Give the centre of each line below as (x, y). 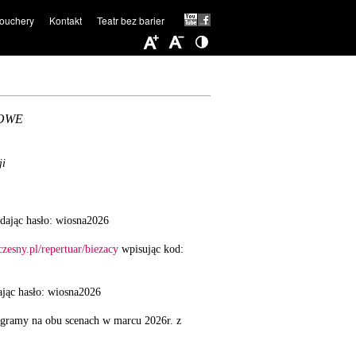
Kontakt (65, 20)
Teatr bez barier (130, 20)
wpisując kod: (151, 249)
